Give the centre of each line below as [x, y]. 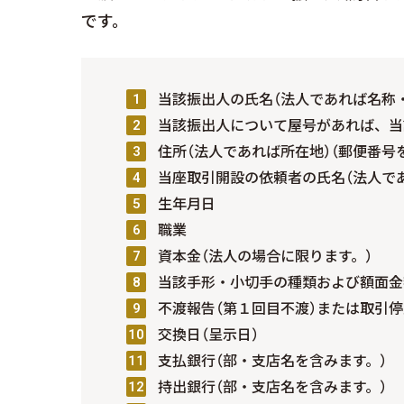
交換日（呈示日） [208, 335]
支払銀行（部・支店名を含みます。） [272, 361]
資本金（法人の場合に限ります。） [265, 257]
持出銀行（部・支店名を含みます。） [272, 387]
